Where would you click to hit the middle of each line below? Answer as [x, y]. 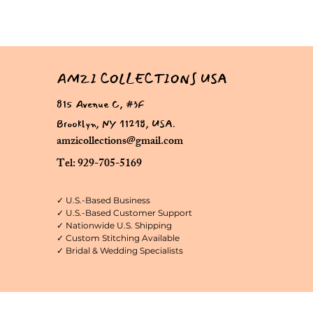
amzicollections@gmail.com [120, 142]
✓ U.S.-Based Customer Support [125, 212]
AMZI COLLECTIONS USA [142, 79]
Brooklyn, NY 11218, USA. [116, 123]
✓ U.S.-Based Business [104, 200]
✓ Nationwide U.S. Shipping [115, 225]
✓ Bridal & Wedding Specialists [120, 250]
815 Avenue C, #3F [101, 104]
